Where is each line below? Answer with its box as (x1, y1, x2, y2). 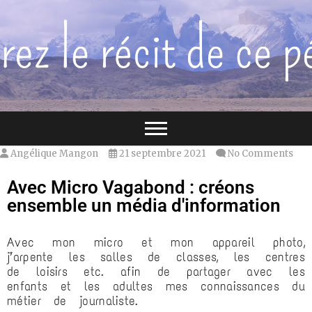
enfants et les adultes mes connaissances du (7, 279, 305, 294)
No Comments (228, 148, 293, 159)
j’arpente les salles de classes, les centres (7, 249, 305, 265)
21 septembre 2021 (117, 148, 205, 159)
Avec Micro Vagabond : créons (7, 177, 254, 198)
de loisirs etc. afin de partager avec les (7, 264, 305, 279)
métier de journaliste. (7, 293, 139, 309)
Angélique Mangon (8, 148, 98, 159)
